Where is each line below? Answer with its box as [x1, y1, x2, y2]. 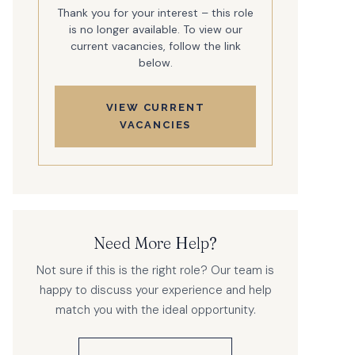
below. [138, 55, 173, 70]
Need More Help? [94, 232, 217, 253]
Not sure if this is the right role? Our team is [36, 261, 274, 278]
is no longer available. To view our [68, 21, 242, 36]
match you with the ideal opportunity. [55, 301, 256, 318]
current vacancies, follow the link [70, 38, 241, 53]
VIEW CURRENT [105, 101, 205, 113]
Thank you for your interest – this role [57, 5, 254, 20]
